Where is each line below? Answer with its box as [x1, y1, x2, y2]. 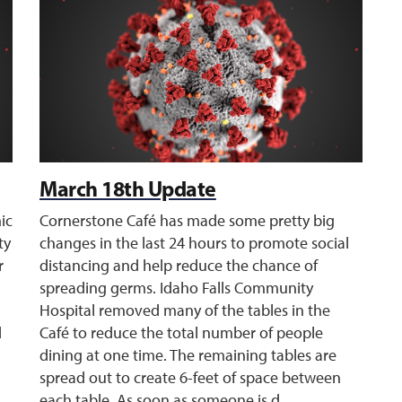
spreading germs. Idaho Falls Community [39, 278, 313, 298]
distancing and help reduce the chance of [39, 256, 318, 275]
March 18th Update [39, 175, 216, 202]
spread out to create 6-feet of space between [39, 368, 341, 388]
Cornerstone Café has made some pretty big [39, 211, 335, 231]
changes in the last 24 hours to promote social [39, 233, 349, 253]
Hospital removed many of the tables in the [39, 301, 330, 320]
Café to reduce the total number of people [39, 323, 323, 343]
